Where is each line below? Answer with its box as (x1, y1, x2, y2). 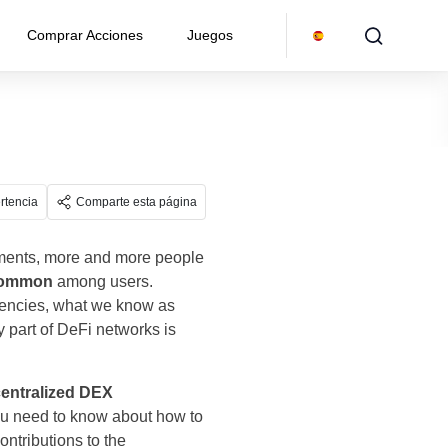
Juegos (187, 27, 233, 43)
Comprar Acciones (27, 27, 143, 43)
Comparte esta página (76, 195, 197, 209)
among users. (53, 273, 153, 290)
